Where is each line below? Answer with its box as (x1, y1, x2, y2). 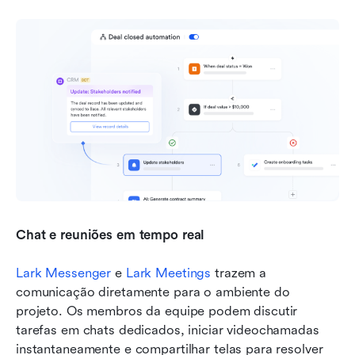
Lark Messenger (16, 265, 112, 281)
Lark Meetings (125, 265, 212, 281)
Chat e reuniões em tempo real (16, 227, 205, 242)
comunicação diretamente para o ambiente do (16, 284, 290, 300)
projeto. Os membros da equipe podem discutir (16, 303, 298, 319)
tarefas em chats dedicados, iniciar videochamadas (16, 322, 319, 338)
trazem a (211, 265, 267, 281)
